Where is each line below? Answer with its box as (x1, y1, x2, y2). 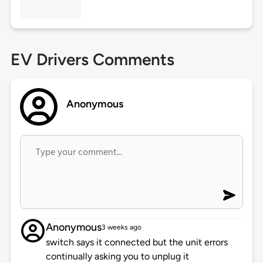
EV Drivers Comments (10, 49, 174, 70)
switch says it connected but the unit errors (45, 237, 228, 248)
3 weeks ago (101, 223, 141, 232)
